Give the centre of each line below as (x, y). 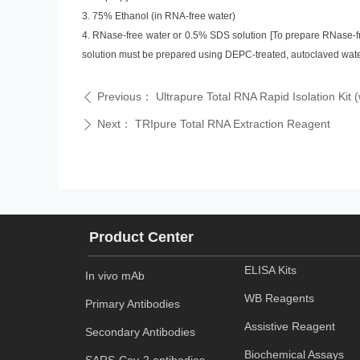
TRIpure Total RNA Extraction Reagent (233, 124)
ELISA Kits (270, 270)
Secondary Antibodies (140, 332)
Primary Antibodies (133, 304)
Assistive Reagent (290, 327)
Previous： (125, 96)
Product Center (141, 237)
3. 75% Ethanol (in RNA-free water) (159, 16)
